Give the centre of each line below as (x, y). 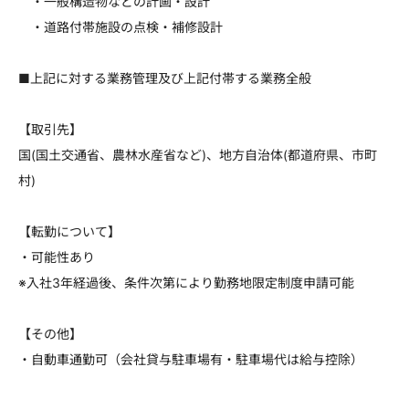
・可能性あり (57, 257)
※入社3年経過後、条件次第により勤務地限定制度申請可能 (186, 283)
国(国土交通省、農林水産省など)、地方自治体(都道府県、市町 (198, 155)
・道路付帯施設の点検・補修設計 (121, 27)
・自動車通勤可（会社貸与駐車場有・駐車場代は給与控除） (191, 359)
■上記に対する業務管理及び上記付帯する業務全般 (165, 78)
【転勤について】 (69, 231)
